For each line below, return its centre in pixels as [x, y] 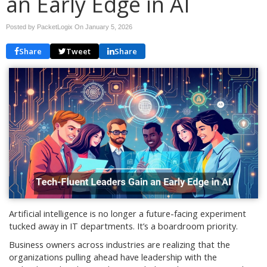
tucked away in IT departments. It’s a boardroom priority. [123, 226]
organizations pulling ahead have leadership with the [113, 257]
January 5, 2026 [109, 27]
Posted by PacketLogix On [46, 27]
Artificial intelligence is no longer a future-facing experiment [128, 214]
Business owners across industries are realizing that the [119, 245]
